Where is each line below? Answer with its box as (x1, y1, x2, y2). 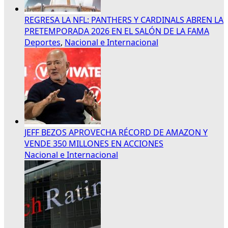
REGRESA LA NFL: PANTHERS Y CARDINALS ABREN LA (24, 14, 223, 25)
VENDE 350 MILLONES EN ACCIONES (24, 137, 163, 149)
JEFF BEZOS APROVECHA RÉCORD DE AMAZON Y (24, 126, 208, 138)
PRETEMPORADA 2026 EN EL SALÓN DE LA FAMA (24, 25, 209, 37)
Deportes (24, 36, 61, 48)
